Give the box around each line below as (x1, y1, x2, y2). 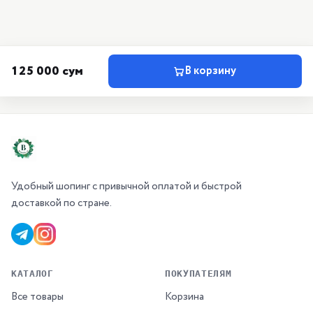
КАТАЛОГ (11, 268, 54, 279)
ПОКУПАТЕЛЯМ (165, 268, 232, 279)
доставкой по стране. (11, 196, 112, 211)
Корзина (165, 289, 204, 305)
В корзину (184, 63, 237, 79)
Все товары (11, 289, 64, 305)
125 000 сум (11, 62, 83, 80)
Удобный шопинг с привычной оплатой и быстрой (11, 179, 242, 194)
